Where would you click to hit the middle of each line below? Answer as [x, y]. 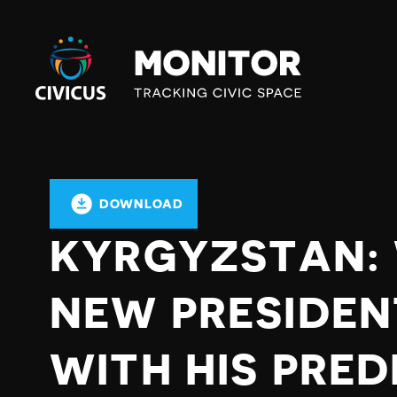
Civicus [59, 43]
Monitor [63, 65]
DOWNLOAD [141, 204]
